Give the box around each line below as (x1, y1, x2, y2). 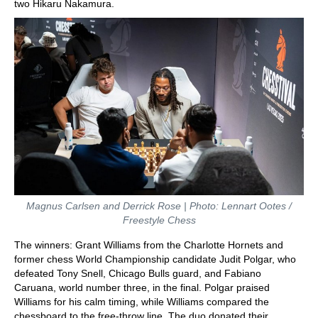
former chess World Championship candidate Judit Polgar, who (14, 253, 296, 265)
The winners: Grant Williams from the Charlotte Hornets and (14, 239, 283, 251)
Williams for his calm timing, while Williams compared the (14, 296, 269, 308)
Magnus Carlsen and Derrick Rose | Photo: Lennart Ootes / (26, 200, 292, 212)
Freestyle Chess (122, 214, 196, 226)
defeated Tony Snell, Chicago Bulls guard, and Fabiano (14, 268, 261, 280)
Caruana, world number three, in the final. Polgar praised (14, 282, 270, 294)
